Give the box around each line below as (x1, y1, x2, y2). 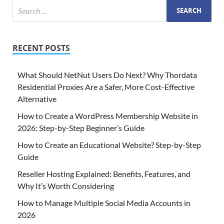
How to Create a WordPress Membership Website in (17, 110, 198, 120)
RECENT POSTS (12, 42, 70, 53)
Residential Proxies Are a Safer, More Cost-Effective (17, 81, 194, 91)
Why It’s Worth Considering (17, 180, 114, 190)
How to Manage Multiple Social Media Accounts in (17, 197, 190, 207)
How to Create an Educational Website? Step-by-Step (17, 139, 201, 149)
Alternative (17, 93, 56, 103)
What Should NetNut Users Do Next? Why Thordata (17, 69, 197, 79)
